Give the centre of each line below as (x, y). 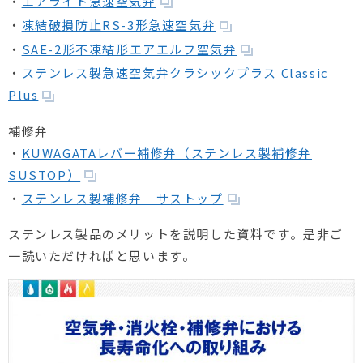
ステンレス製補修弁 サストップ (122, 199)
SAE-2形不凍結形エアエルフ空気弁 (129, 49)
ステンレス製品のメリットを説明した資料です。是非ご (176, 234)
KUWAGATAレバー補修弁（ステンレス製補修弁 (167, 152)
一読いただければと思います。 (102, 256)
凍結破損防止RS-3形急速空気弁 (119, 25)
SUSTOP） (45, 174)
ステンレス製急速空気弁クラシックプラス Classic (175, 73)
